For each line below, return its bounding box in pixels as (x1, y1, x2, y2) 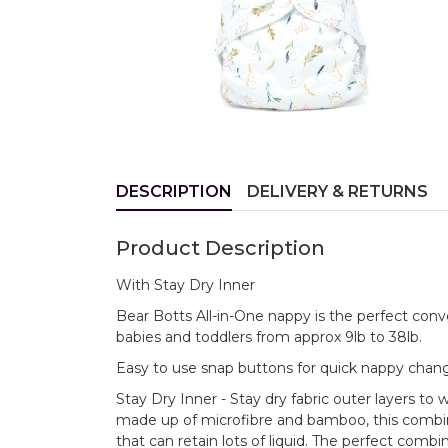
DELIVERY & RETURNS (247, 182, 428, 201)
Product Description (116, 236, 325, 260)
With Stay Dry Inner (116, 276, 255, 294)
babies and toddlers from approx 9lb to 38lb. (116, 328, 422, 346)
